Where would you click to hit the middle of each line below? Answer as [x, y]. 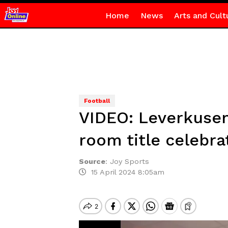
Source [92, 161]
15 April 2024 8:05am [125, 172]
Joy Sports [131, 161]
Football [97, 101]
